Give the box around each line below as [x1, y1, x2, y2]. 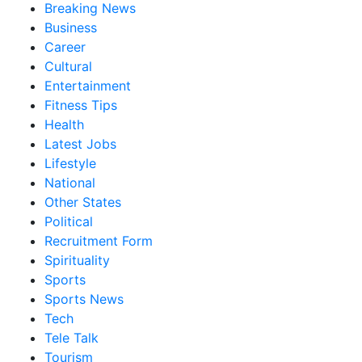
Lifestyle [44, 155, 96, 172]
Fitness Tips [44, 97, 117, 114]
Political [44, 213, 93, 230]
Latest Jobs [44, 136, 116, 153]
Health [44, 116, 84, 133]
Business [44, 19, 97, 36]
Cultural [44, 58, 92, 75]
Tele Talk [44, 330, 99, 347]
